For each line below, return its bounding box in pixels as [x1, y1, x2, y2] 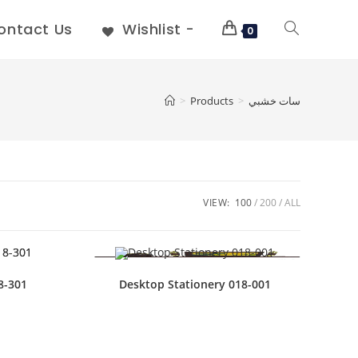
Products [190, 93, 233, 108]
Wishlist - [122, 19, 195, 39]
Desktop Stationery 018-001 [118, 276, 271, 292]
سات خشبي [249, 93, 300, 108]
